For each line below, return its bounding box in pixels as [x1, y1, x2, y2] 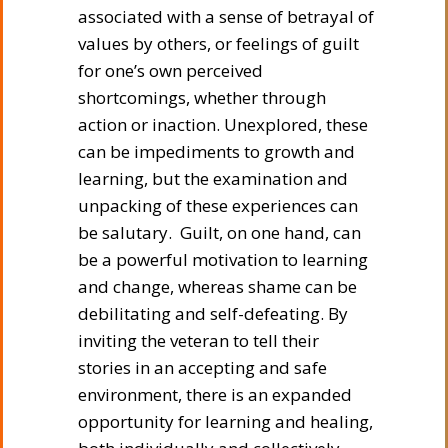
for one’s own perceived [78, 58, 263, 82]
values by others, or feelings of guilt [78, 31, 359, 55]
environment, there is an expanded [78, 382, 352, 406]
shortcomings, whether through [78, 85, 326, 109]
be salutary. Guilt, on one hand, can [78, 220, 361, 244]
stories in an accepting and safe [78, 355, 327, 379]
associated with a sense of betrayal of [78, 4, 374, 28]
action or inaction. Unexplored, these [78, 112, 368, 136]
